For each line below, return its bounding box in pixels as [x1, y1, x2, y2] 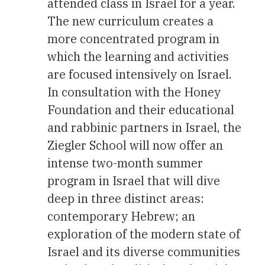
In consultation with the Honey [47, 83, 221, 100]
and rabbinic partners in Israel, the [47, 119, 241, 135]
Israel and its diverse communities [47, 243, 240, 260]
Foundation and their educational [47, 101, 234, 118]
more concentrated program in [47, 30, 219, 47]
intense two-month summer [47, 154, 203, 171]
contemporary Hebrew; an [47, 208, 195, 224]
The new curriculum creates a [47, 12, 214, 29]
